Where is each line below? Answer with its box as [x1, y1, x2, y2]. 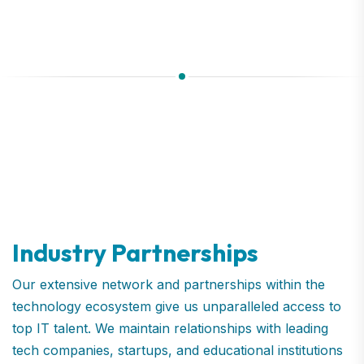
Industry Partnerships [12, 236, 258, 268]
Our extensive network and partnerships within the [12, 275, 325, 292]
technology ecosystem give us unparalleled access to [12, 297, 341, 314]
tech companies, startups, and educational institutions [12, 341, 343, 358]
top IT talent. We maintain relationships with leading [12, 319, 328, 336]
